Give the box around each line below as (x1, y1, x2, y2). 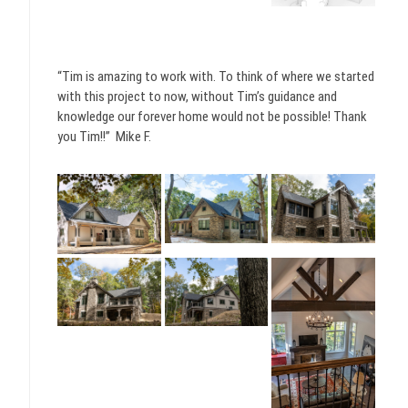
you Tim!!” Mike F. (57, 128, 151, 146)
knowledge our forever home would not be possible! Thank (57, 108, 367, 126)
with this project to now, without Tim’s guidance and (57, 88, 337, 106)
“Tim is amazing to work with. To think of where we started (57, 68, 374, 86)
